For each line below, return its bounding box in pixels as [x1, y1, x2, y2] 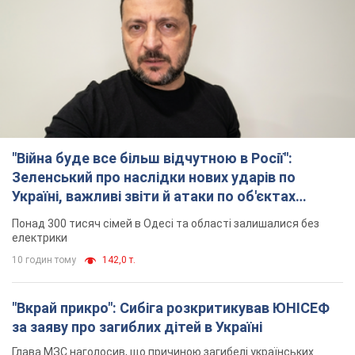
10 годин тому [12, 254, 76, 265]
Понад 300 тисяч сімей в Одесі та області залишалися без [12, 216, 319, 230]
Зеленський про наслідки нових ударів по [12, 168, 296, 185]
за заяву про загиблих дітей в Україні [12, 318, 262, 335]
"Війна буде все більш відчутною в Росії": [12, 149, 292, 166]
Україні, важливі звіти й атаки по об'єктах [12, 187, 296, 204]
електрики [12, 231, 67, 244]
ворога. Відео [12, 206, 105, 223]
